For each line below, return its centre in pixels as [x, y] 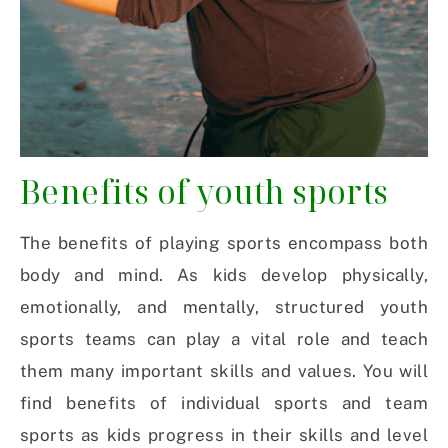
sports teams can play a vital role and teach [224, 339]
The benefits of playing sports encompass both [224, 243]
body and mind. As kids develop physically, [224, 275]
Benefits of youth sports [204, 192]
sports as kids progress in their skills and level [224, 435]
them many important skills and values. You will [224, 371]
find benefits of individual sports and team [224, 403]
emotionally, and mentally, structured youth [224, 307]
